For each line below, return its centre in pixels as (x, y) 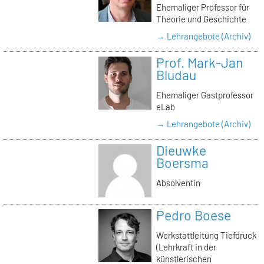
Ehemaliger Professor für (202, 7)
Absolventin (178, 182)
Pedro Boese (193, 215)
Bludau (176, 75)
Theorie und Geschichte (201, 19)
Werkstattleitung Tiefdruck (206, 235)
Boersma (182, 163)
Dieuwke (181, 151)
